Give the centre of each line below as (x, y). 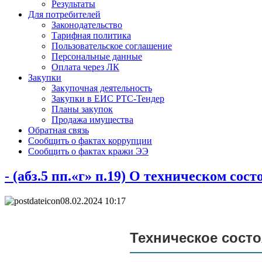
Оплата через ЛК (85, 67)
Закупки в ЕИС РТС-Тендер (108, 99)
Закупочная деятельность (102, 88)
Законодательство (87, 25)
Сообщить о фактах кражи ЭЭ (88, 151)
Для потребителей (64, 14)
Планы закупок (82, 109)
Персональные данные (97, 56)
